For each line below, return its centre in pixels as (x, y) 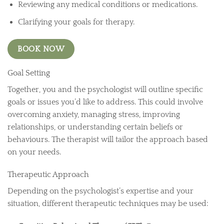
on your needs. (34, 152)
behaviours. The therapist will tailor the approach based (108, 139)
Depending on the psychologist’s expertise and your (100, 191)
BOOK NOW (41, 49)
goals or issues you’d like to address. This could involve (105, 102)
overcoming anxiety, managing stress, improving (94, 114)
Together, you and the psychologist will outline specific (105, 89)
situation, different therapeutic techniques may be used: (108, 204)
